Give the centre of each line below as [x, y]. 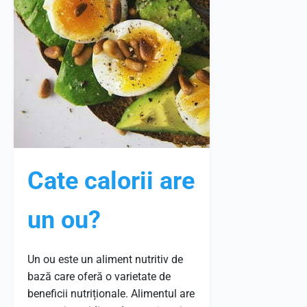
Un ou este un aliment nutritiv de [105, 259]
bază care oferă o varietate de [99, 277]
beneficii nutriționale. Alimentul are [111, 294]
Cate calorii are [111, 181]
